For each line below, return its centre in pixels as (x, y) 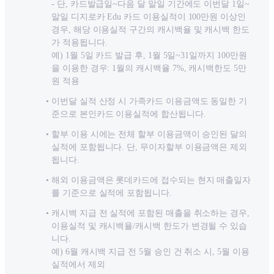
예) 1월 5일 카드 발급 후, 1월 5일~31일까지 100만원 (149, 56)
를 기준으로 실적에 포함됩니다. (112, 193)
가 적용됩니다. (80, 43)
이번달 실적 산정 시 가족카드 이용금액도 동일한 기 (150, 102)
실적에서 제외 (78, 265)
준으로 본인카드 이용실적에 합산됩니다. (129, 114)
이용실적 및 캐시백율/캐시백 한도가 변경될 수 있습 (150, 226)
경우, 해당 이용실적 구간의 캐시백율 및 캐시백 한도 (150, 30)
